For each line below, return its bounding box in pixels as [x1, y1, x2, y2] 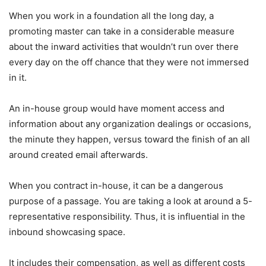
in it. [9, 71, 27, 83]
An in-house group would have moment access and [9, 102, 224, 114]
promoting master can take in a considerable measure [9, 25, 235, 37]
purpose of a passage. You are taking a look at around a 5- [9, 195, 252, 207]
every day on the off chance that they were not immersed [9, 56, 249, 68]
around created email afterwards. [9, 148, 148, 160]
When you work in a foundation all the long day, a [9, 9, 214, 21]
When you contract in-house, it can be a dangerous [9, 179, 223, 191]
